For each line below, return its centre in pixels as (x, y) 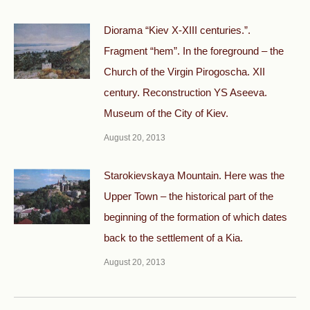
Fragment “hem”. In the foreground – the (194, 51)
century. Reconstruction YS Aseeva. (185, 92)
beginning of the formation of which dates (195, 217)
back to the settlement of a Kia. (173, 238)
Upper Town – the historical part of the (189, 196)
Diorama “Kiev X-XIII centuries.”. (177, 30)
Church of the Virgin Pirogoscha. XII (184, 72)
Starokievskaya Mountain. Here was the (194, 175)
